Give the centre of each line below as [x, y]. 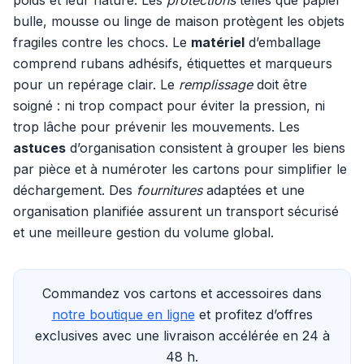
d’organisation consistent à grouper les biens [206, 148]
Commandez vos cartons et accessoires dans [182, 293]
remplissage [216, 84]
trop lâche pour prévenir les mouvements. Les [156, 127]
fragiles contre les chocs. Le [102, 42]
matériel [218, 42]
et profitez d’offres [253, 314]
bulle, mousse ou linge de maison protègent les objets [179, 21]
